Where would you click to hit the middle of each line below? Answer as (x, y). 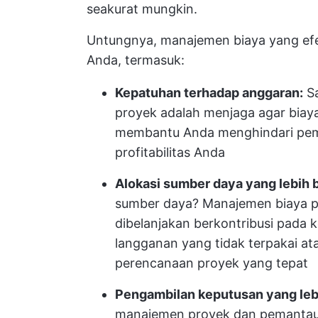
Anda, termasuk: (136, 60)
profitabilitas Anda (170, 152)
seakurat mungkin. (142, 9)
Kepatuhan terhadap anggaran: (209, 93)
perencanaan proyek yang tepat (212, 263)
